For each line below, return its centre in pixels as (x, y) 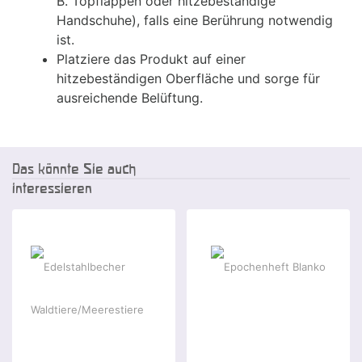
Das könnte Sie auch (74, 169)
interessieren (52, 188)
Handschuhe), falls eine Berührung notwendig (195, 21)
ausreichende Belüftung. (130, 98)
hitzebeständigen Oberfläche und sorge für (188, 79)
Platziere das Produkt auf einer (151, 59)
